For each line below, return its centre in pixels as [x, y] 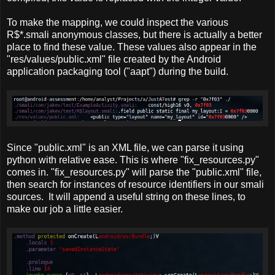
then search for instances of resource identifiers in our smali [135, 185]
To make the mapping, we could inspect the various [118, 23]
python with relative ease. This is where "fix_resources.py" [133, 160]
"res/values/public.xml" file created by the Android [114, 60]
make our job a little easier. [65, 209]
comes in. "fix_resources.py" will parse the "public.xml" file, [134, 172]
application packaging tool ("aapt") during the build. [118, 72]
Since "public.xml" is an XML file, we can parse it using [125, 148]
